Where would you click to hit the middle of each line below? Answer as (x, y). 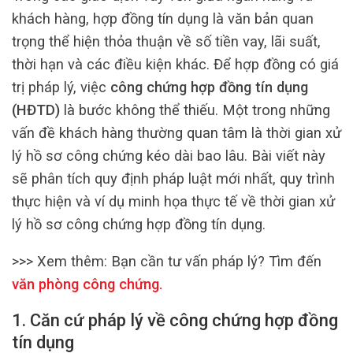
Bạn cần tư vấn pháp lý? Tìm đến (216, 261)
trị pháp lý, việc (61, 87)
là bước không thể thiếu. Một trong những (195, 110)
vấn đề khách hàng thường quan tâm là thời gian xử (176, 132)
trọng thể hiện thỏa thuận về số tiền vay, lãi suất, (166, 41)
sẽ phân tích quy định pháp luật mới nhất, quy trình (173, 178)
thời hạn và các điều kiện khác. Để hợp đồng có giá (175, 64)
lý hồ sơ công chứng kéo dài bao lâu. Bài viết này (169, 155)
